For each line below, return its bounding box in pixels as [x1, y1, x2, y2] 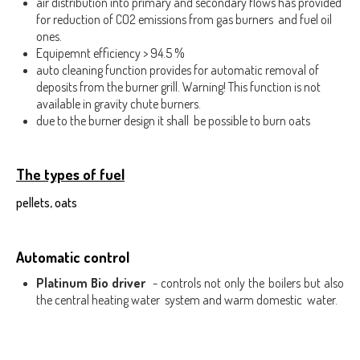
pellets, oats [16, 194, 77, 211]
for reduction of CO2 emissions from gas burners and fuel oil [36, 11, 332, 27]
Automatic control [16, 248, 129, 266]
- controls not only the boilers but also [145, 275, 345, 291]
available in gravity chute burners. [36, 96, 201, 112]
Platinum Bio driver [36, 275, 146, 291]
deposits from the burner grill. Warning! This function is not [36, 79, 321, 95]
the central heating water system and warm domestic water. [36, 292, 337, 308]
